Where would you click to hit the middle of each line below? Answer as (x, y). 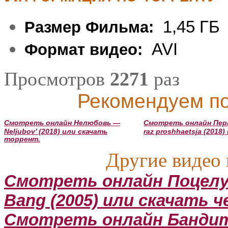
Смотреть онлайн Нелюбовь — (62, 122)
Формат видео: (83, 49)
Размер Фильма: (89, 27)
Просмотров (57, 79)
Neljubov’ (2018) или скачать (56, 131)
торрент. (22, 138)
